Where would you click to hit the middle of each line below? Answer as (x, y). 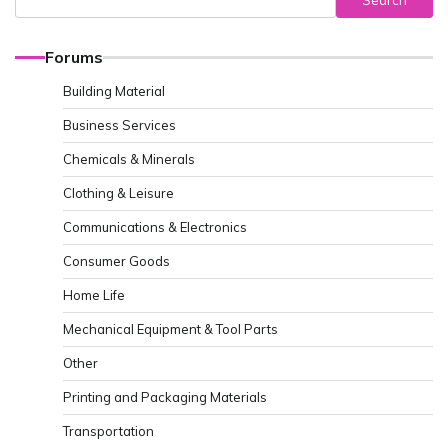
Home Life (94, 294)
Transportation (108, 430)
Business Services (119, 124)
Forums (74, 56)
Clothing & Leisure (118, 192)
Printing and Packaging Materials (165, 396)
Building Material (114, 90)
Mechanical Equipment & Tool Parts (170, 328)
